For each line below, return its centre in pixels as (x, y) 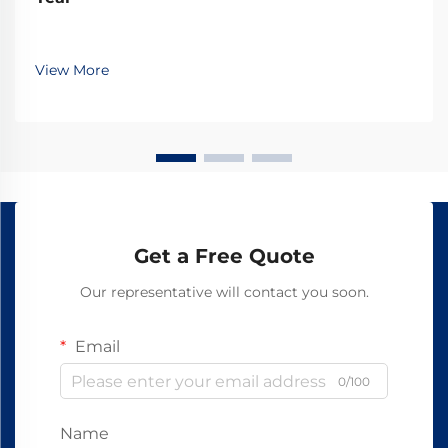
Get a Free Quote (224, 256)
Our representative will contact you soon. (224, 292)
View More (72, 70)
